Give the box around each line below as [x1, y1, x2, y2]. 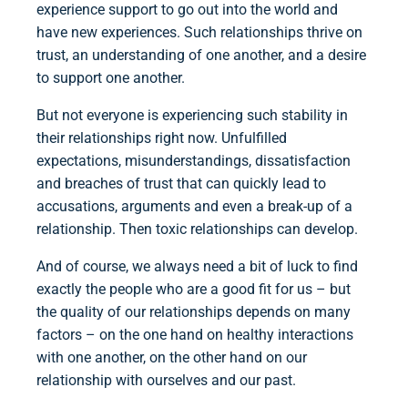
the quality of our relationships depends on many [36, 303, 351, 321]
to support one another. [36, 69, 185, 87]
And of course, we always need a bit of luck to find [36, 258, 358, 276]
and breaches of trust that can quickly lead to [36, 175, 326, 193]
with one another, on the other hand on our [36, 349, 307, 367]
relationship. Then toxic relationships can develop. [36, 220, 358, 239]
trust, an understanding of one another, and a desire [36, 46, 366, 65]
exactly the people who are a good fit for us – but [36, 280, 351, 299]
